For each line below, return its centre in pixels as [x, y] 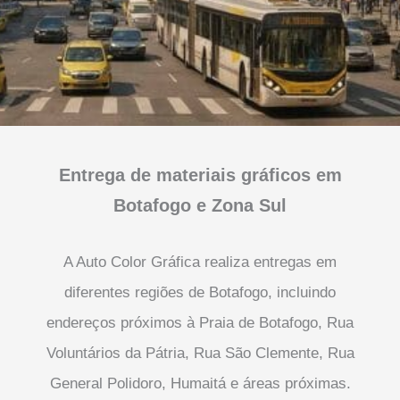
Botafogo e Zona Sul [200, 206]
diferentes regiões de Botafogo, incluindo [200, 293]
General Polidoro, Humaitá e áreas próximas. [200, 384]
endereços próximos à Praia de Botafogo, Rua [200, 323]
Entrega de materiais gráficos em [200, 175]
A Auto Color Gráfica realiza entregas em [200, 262]
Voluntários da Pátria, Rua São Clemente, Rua [200, 354]
